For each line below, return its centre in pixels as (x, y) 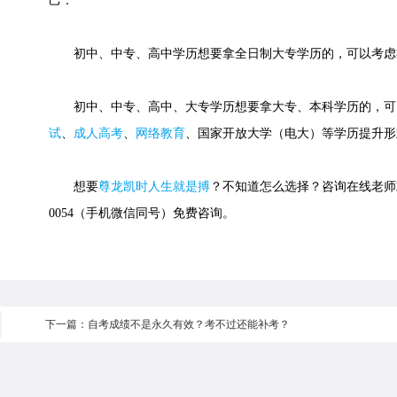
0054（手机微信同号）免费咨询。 (142, 213)
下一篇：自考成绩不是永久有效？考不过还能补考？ (167, 324)
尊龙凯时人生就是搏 (154, 187)
